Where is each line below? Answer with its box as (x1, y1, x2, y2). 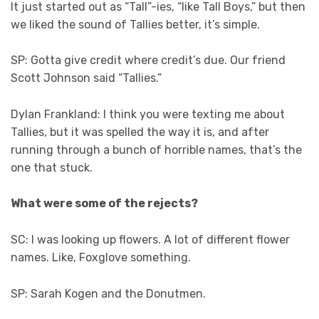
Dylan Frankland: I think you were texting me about (11, 107, 285, 121)
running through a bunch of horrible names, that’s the (11, 142, 302, 157)
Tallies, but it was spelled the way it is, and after (11, 125, 269, 139)
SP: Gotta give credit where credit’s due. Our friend (11, 53, 286, 68)
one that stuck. (11, 160, 93, 174)
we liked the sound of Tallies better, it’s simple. (11, 17, 260, 31)
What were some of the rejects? (11, 197, 198, 211)
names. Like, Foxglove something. (11, 250, 191, 264)
